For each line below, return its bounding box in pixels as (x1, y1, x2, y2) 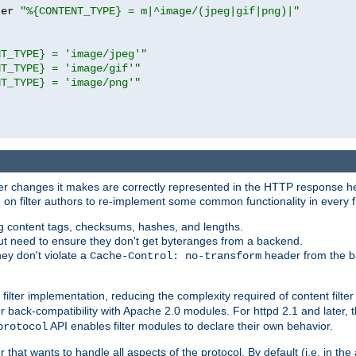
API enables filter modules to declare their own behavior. (48, 319, 333, 333)
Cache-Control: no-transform (90, 250, 261, 263)
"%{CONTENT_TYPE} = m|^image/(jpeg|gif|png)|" (20, 4, 300, 17)
